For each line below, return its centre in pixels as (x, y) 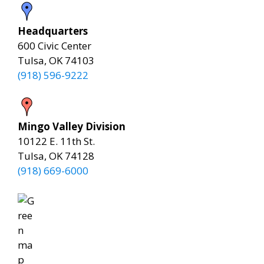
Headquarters (53, 31)
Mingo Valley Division (72, 126)
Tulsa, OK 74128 (56, 156)
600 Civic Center (55, 45)
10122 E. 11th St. (56, 141)
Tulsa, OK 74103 (56, 60)
